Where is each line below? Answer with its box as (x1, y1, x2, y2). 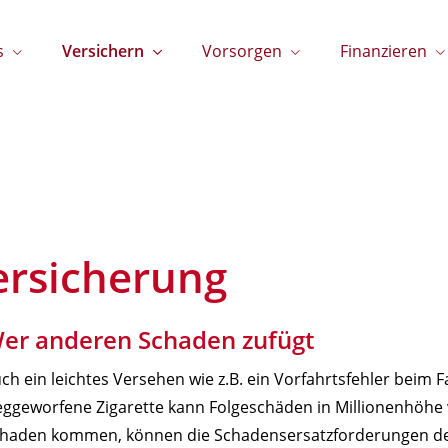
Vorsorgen (202, 40, 282, 62)
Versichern (62, 40, 144, 62)
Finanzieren (340, 40, 427, 62)
